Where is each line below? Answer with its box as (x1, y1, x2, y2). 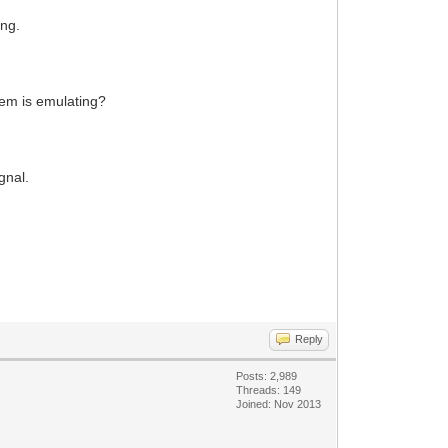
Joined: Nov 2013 (236, 397, 322, 410)
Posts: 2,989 (236, 369, 298, 382)
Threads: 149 (236, 383, 302, 396)
